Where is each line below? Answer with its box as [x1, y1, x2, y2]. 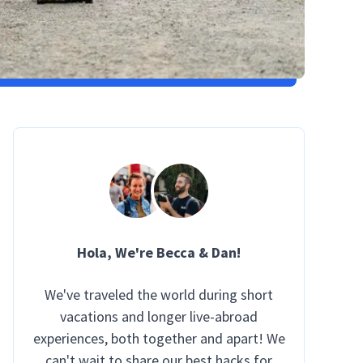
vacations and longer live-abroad [60, 307, 258, 326]
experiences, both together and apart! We [32, 329, 285, 348]
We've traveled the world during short [45, 285, 273, 304]
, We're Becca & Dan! [107, 243, 241, 262]
